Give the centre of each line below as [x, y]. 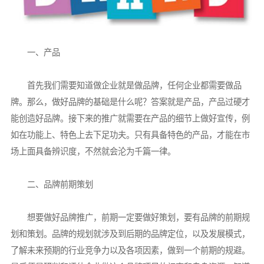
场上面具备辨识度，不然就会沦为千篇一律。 [93, 151]
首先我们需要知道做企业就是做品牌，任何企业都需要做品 [126, 85]
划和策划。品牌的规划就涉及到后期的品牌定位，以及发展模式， [130, 234]
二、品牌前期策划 [52, 184]
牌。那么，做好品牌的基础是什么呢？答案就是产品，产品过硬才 [130, 102]
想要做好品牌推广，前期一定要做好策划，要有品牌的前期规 [130, 217]
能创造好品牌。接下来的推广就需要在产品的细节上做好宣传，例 [130, 118]
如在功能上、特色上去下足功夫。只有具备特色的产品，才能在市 [130, 135]
